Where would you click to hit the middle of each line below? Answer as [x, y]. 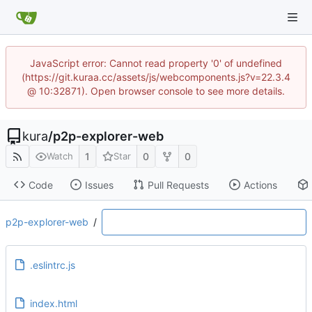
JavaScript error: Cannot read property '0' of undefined [156, 63]
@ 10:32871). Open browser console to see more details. [156, 91]
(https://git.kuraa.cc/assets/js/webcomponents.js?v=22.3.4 [156, 77]
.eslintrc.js [52, 265]
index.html [53, 303]
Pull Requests [178, 185]
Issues [99, 185]
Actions [260, 185]
